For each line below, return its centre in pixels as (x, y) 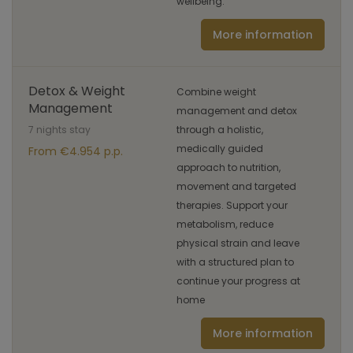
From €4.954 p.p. (76, 151)
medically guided (220, 149)
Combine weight (216, 92)
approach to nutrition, (229, 167)
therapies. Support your (232, 205)
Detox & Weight (77, 91)
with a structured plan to (235, 262)
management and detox (237, 111)
